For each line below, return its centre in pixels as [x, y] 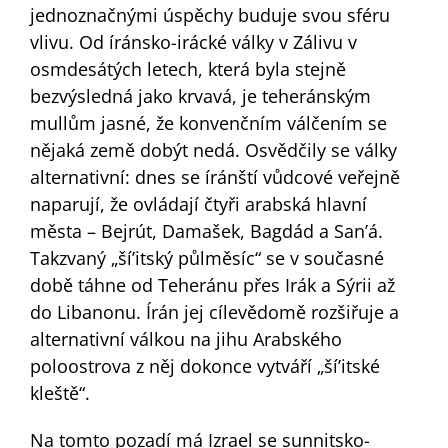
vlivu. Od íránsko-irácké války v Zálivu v [193, 41]
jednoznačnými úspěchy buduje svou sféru [209, 14]
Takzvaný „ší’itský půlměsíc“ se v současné [206, 257]
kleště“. [59, 392]
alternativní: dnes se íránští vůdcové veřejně [214, 176]
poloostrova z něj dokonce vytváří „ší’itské [204, 365]
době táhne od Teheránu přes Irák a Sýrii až [212, 284]
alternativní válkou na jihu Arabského [185, 338]
